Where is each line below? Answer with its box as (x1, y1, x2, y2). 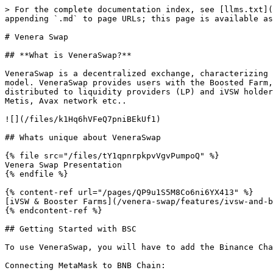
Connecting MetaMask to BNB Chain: (5, 261, 166, 270)
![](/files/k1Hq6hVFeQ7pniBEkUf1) (5, 115, 161, 124)
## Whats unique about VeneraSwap (5, 133, 161, 142)
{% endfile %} (5, 169, 68, 179)
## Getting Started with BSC (5, 224, 136, 233)
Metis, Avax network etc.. (5, 96, 127, 105)
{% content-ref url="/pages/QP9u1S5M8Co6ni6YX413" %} (5, 188, 253, 197)
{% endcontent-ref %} (5, 206, 102, 215)
